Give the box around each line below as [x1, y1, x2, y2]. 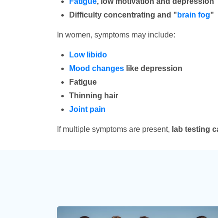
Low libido [69, 51, 107, 59]
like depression [124, 64, 182, 73]
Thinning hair [69, 91, 118, 100]
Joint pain [69, 105, 106, 113]
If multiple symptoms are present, [57, 125, 172, 133]
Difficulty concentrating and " [69, 11, 177, 19]
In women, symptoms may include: [57, 31, 175, 39]
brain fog [177, 11, 210, 19]
